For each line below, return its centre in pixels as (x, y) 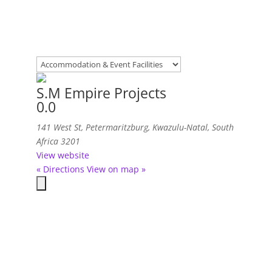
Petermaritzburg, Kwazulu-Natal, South (160, 127)
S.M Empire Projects (101, 93)
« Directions (60, 169)
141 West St (59, 127)
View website (63, 155)
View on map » (116, 169)
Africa (47, 141)
